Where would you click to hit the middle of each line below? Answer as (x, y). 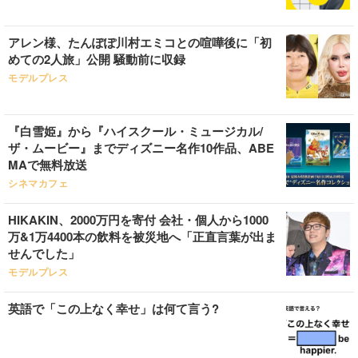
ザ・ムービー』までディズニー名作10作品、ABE (141, 148)
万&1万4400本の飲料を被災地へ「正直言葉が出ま (142, 237)
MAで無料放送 (48, 165)
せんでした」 (44, 253)
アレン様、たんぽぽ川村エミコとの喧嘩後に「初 (140, 42)
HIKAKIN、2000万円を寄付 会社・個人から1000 (138, 220)
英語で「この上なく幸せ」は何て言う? (113, 308)
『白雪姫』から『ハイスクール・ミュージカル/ (135, 131)
